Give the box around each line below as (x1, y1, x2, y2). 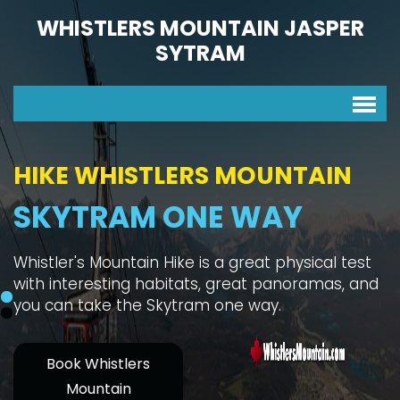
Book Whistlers (46, 354, 150, 374)
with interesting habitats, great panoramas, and (13, 273, 379, 295)
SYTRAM (154, 38, 246, 68)
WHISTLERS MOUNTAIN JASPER (36, 13, 364, 43)
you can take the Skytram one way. (13, 295, 281, 316)
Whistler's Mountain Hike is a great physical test (13, 252, 371, 273)
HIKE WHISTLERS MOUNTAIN (13, 159, 352, 192)
